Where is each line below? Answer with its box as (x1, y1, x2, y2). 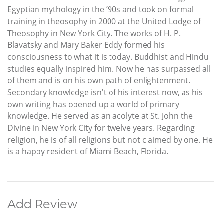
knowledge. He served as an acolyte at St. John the (7, 110, 193, 122)
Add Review (7, 197, 77, 212)
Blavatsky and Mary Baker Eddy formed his (7, 39, 165, 51)
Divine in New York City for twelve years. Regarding (7, 122, 195, 134)
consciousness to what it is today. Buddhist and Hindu (7, 51, 209, 63)
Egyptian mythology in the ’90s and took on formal (7, 4, 194, 15)
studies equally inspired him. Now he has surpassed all (7, 63, 211, 74)
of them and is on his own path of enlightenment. (7, 75, 190, 86)
